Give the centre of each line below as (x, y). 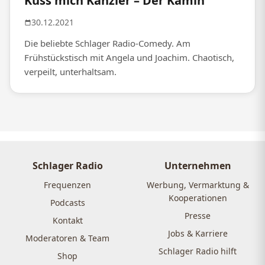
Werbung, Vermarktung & (198, 185)
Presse (198, 216)
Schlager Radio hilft (198, 251)
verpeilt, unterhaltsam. (70, 72)
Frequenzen (67, 185)
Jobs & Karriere (198, 234)
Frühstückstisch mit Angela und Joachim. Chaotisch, (129, 58)
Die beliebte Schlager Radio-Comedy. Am (107, 43)
